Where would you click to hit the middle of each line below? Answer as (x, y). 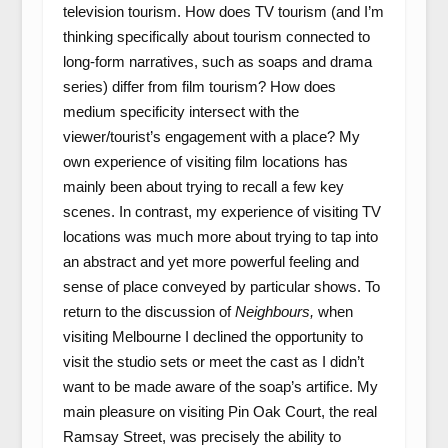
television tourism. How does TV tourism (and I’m (223, 11)
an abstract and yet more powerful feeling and (210, 261)
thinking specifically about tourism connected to (216, 36)
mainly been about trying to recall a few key (203, 186)
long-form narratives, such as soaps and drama (217, 61)
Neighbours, (276, 311)
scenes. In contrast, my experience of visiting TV (221, 211)
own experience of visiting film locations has (205, 161)
